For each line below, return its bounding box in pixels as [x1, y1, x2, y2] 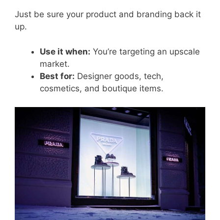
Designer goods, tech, [75, 71, 164, 81]
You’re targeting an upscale [90, 46, 200, 56]
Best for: [40, 71, 75, 81]
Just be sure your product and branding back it [15, 9, 201, 20]
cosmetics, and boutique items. [40, 83, 164, 93]
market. [40, 58, 70, 69]
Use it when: [40, 46, 90, 56]
